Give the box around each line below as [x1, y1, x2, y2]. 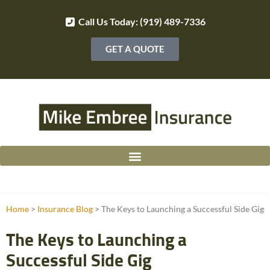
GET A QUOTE [105, 43, 165, 54]
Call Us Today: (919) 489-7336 [78, 16, 206, 27]
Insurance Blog [37, 204, 93, 215]
